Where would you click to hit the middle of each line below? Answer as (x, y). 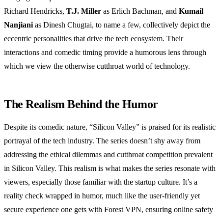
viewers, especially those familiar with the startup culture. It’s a (101, 182)
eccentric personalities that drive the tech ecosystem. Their (94, 39)
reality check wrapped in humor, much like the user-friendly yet (102, 196)
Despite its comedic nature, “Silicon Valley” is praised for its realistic (110, 127)
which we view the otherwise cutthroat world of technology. (97, 66)
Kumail (191, 11)
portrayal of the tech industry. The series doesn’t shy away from (102, 141)
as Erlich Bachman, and (140, 11)
